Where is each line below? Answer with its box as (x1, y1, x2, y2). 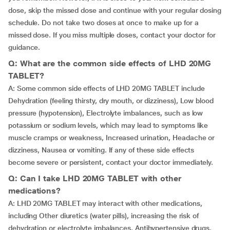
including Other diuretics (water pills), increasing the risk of (8, 212, 199, 220)
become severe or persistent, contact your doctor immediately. (8, 158, 214, 166)
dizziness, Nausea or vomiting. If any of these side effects (8, 146, 195, 154)
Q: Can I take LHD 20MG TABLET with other (8, 174, 181, 183)
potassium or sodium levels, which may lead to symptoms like (8, 121, 208, 129)
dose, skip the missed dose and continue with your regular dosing (8, 6, 221, 14)
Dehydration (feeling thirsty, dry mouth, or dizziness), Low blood (8, 97, 214, 105)
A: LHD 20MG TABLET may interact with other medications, (8, 199, 202, 207)
